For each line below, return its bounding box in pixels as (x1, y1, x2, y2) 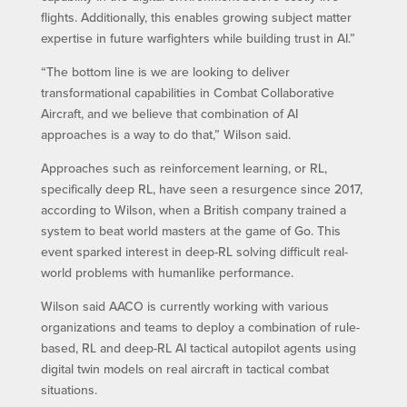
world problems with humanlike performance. (40, 263, 293, 282)
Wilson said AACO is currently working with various (40, 296, 329, 315)
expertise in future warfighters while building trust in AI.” (40, 28, 355, 47)
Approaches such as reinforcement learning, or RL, (40, 158, 327, 177)
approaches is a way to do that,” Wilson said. (40, 124, 291, 144)
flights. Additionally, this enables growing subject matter (40, 7, 352, 26)
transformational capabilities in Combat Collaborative (40, 83, 334, 102)
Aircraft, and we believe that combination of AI (40, 104, 298, 123)
